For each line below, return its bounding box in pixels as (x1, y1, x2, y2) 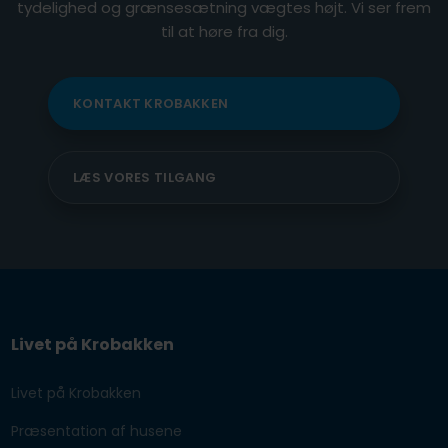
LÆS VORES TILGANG (73, 168, 217, 188)
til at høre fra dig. (160, 21, 288, 43)
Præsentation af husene (10, 421, 182, 442)
